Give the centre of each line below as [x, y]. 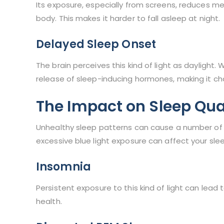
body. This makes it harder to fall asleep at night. [128, 18]
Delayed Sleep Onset [96, 44]
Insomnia [63, 167]
